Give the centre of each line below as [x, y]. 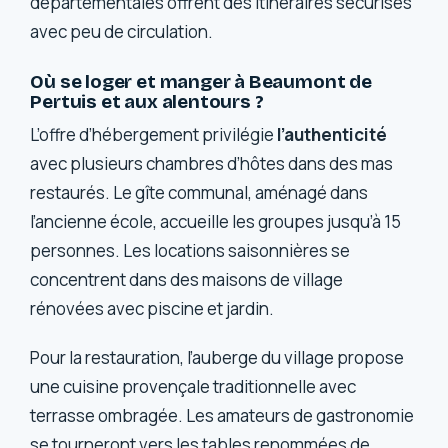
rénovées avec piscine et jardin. [152, 308]
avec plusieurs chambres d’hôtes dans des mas [212, 163]
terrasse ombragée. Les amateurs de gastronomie [222, 416]
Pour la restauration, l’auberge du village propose [217, 358]
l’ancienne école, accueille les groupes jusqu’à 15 [216, 221]
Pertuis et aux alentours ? [147, 102]
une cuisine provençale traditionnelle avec [193, 387]
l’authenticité [332, 134]
